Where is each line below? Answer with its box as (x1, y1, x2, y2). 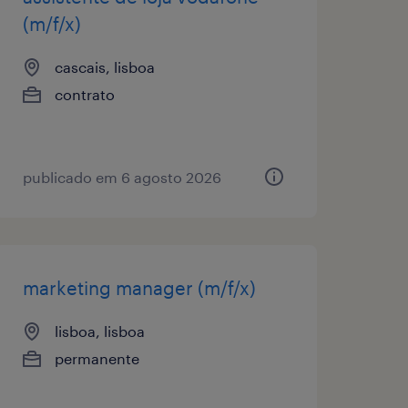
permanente (54, 349, 139, 367)
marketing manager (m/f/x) (22, 276, 256, 299)
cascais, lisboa (54, 57, 155, 76)
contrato (54, 85, 115, 103)
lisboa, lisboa (54, 321, 145, 340)
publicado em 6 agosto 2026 (22, 168, 221, 186)
